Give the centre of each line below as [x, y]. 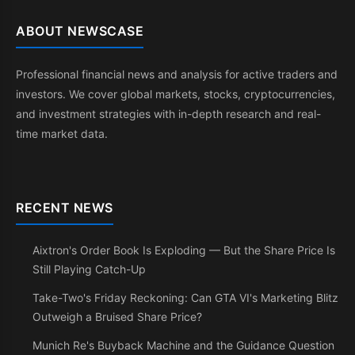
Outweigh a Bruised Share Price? [117, 317]
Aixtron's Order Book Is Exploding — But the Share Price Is [184, 250]
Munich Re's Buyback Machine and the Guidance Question [183, 345]
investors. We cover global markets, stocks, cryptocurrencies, [176, 94]
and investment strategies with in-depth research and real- [168, 114]
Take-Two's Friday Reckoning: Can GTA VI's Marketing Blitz [185, 298]
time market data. [62, 134]
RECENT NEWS [65, 208]
